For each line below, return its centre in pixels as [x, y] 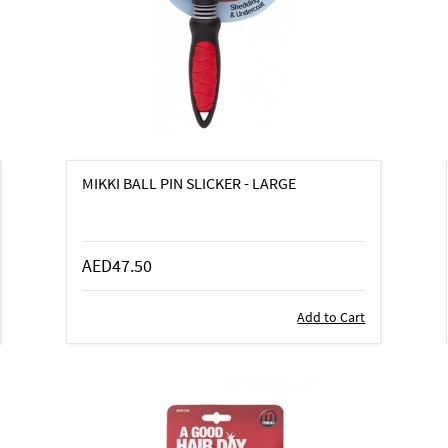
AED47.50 [117, 265]
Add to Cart [331, 316]
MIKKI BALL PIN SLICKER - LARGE [189, 182]
